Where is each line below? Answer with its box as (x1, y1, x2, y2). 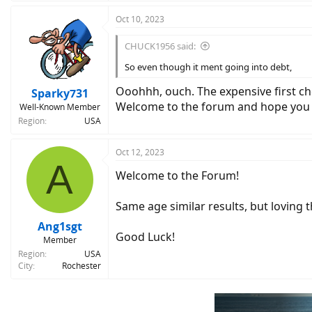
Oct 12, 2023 (116, 146, 164, 158)
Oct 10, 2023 (116, 13, 164, 25)
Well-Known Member (19, 101, 100, 113)
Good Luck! (116, 229, 175, 244)
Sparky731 (31, 86, 88, 101)
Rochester (62, 260, 101, 272)
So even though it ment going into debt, (125, 61, 292, 73)
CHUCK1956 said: (125, 40, 196, 52)
